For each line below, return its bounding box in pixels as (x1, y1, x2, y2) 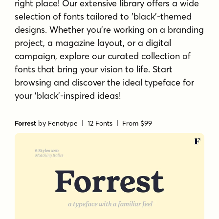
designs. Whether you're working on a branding (15, 24, 204, 36)
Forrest (15, 118, 37, 128)
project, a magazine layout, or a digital (15, 37, 172, 49)
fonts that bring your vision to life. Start (15, 64, 173, 75)
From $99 (122, 118, 153, 128)
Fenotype (48, 118, 78, 128)
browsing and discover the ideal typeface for (15, 77, 195, 88)
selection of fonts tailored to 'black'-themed (15, 11, 192, 22)
